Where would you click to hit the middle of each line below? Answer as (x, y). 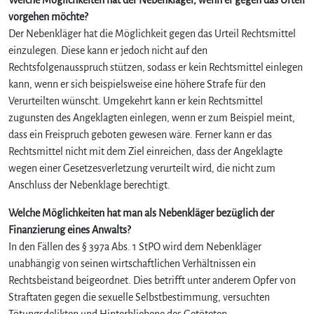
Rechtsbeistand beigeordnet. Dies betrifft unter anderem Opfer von (152, 280)
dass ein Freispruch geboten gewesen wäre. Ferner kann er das (140, 134)
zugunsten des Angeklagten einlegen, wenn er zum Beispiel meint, (152, 117)
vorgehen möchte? (48, 16)
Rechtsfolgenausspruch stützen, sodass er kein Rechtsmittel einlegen (156, 67)
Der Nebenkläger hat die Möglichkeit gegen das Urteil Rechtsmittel (152, 33)
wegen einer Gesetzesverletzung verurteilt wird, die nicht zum (142, 168)
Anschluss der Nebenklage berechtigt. (89, 185)
